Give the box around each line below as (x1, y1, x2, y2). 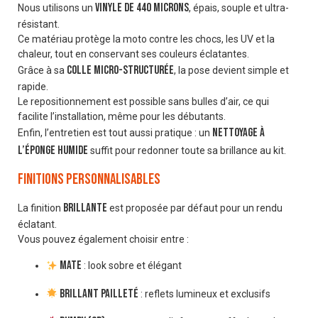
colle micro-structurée (67, 63, 174, 78)
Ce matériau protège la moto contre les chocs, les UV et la (18, 33, 275, 45)
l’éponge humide (18, 143, 88, 158)
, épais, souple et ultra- (189, 2, 289, 14)
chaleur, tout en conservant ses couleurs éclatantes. (18, 48, 249, 60)
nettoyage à (212, 126, 265, 141)
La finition (18, 202, 63, 214)
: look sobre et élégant (81, 260, 182, 272)
